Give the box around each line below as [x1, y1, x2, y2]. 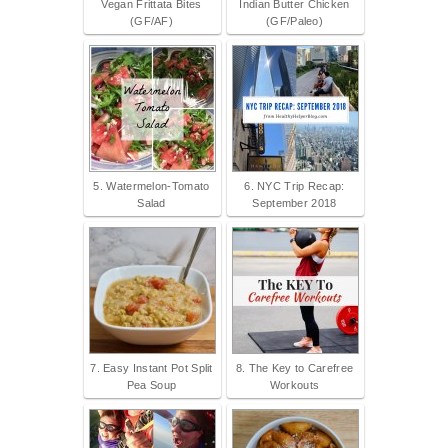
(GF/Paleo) [266, 15, 323, 28]
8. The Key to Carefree [235, 362, 354, 375]
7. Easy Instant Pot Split [90, 362, 213, 375]
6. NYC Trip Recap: [244, 180, 345, 193]
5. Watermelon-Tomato [93, 180, 210, 193]
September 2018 [252, 197, 337, 210]
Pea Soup [126, 379, 177, 392]
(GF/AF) [129, 15, 174, 28]
